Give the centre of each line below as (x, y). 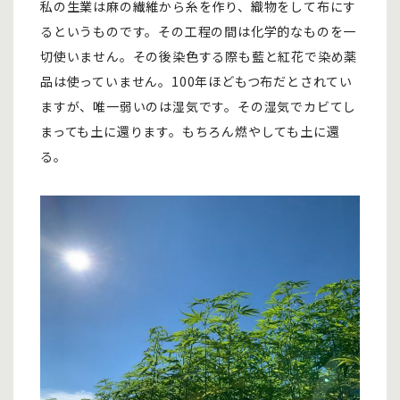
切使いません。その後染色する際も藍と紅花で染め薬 (199, 56)
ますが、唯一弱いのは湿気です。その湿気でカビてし (199, 106)
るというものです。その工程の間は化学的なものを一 (199, 31)
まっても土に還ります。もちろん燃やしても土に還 (190, 131)
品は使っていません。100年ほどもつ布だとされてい (196, 81)
